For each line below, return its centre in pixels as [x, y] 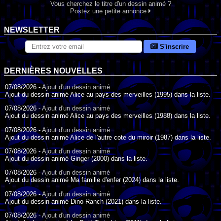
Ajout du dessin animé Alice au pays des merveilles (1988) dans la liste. [108, 116]
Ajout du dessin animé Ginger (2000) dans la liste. [76, 158]
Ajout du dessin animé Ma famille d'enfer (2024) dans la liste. [92, 180]
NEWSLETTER [32, 30]
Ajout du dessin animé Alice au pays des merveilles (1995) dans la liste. [108, 94]
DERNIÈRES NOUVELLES [53, 71]
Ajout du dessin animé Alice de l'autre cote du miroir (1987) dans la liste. [108, 137]
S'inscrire [174, 46]
